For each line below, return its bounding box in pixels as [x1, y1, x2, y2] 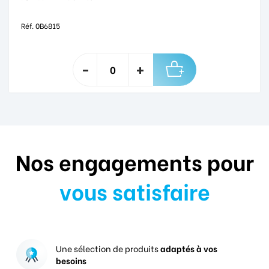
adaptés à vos [160, 242, 217, 255]
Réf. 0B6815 [21, 20, 60, 31]
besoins [56, 254, 86, 267]
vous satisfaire [59, 175, 210, 207]
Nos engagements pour [15, 145, 254, 177]
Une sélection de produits [56, 242, 160, 255]
